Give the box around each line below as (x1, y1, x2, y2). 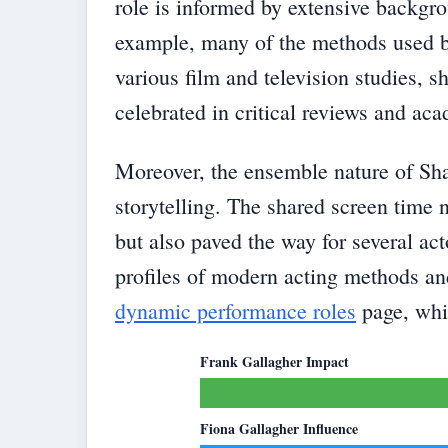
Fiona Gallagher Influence (200, 417, 358, 439)
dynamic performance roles (115, 295, 356, 325)
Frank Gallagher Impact (200, 350, 349, 372)
